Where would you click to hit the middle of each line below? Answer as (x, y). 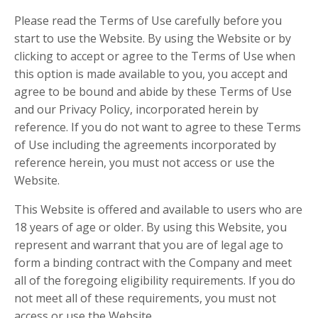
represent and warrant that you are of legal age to (149, 245)
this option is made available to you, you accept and (151, 74)
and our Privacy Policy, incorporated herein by (136, 110)
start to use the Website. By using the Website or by (153, 39)
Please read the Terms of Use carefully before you (148, 21)
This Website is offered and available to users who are (158, 210)
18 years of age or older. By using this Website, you (150, 227)
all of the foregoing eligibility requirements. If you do (155, 281)
